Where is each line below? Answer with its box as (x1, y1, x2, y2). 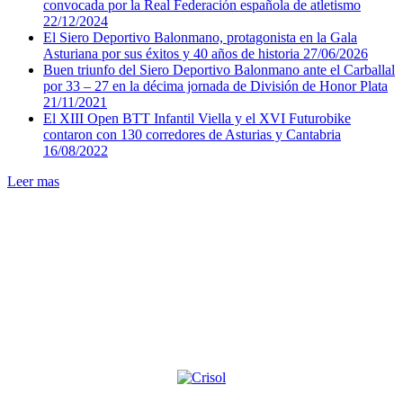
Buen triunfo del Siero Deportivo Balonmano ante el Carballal (43, 61, 395, 77)
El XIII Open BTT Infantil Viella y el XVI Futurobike (43, 110, 351, 126)
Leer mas (7, 173, 59, 189)
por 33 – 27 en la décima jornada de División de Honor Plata (43, 77, 388, 94)
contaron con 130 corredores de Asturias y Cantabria (43, 126, 341, 142)
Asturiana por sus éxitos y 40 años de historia (43, 45, 303, 61)
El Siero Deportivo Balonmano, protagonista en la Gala (43, 29, 357, 45)
